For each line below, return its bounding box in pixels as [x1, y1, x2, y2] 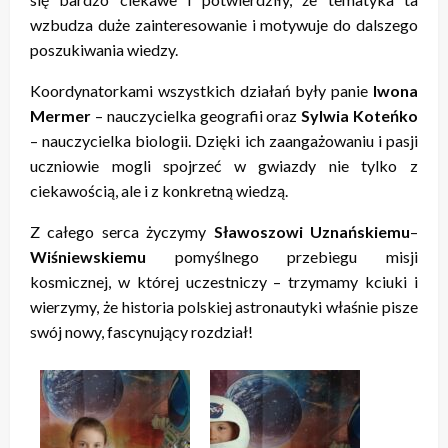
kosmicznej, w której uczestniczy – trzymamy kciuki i [30, 271, 418, 291]
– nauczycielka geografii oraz [91, 105, 302, 125]
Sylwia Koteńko [301, 105, 419, 125]
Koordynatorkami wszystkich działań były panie [30, 80, 373, 100]
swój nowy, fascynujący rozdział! [30, 321, 253, 341]
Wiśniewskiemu [30, 246, 175, 266]
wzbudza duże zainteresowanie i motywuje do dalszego [30, 14, 418, 34]
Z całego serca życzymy [30, 221, 214, 241]
